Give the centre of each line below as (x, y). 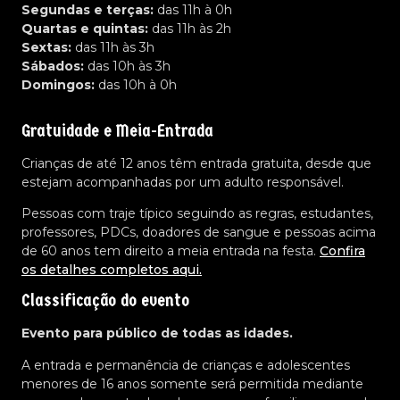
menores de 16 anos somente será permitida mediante (192, 383)
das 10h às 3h (127, 67)
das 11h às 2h (190, 29)
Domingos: (58, 85)
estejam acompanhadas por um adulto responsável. (183, 182)
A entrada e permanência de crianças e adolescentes (186, 365)
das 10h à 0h (136, 85)
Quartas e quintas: (85, 29)
